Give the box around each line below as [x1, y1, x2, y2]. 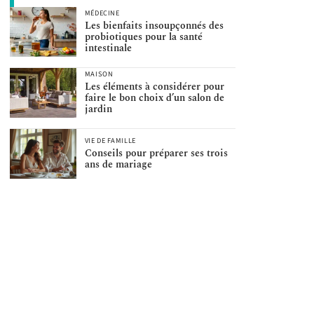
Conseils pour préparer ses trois [84, 146, 228, 161]
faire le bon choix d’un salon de [84, 90, 224, 106]
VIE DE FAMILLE [84, 135, 136, 146]
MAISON [84, 69, 114, 80]
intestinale [84, 41, 132, 56]
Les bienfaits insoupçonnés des [84, 18, 224, 34]
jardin [84, 102, 112, 117]
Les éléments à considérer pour [84, 79, 224, 95]
